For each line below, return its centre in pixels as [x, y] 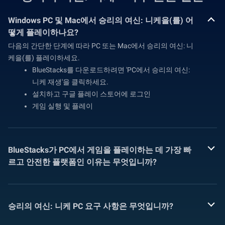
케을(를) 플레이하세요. [44, 58]
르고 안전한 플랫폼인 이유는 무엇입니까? [82, 162]
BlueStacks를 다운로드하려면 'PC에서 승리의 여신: [111, 70]
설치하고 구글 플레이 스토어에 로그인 [91, 94]
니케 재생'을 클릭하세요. [70, 82]
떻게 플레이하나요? [43, 32]
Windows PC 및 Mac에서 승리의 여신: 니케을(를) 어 [101, 20]
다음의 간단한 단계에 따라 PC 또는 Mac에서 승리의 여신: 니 [101, 46]
